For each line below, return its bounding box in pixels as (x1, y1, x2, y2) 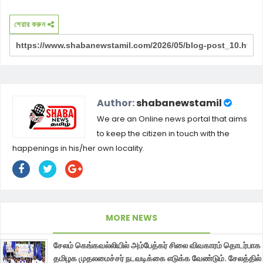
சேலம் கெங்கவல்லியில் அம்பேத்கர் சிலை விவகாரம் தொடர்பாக (53, 240, 261, 252)
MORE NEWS (106, 212, 157, 224)
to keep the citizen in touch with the (97, 128, 230, 140)
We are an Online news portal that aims (97, 113, 247, 125)
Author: (97, 96, 136, 110)
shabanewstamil (136, 96, 222, 110)
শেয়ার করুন (14, 19, 48, 29)
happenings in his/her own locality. (12, 143, 144, 154)
